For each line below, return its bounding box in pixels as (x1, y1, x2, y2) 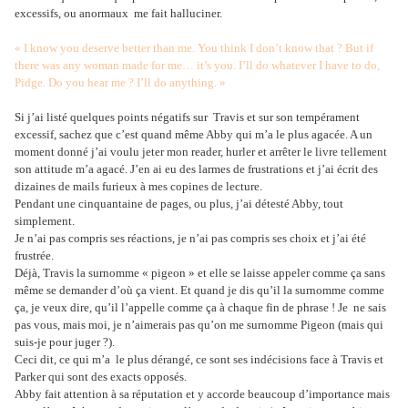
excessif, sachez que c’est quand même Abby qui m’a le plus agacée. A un (15, 127, 372, 142)
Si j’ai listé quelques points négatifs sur (15, 110, 208, 125)
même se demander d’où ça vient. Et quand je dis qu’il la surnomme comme (15, 283, 384, 298)
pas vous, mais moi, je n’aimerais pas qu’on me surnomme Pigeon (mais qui (15, 318, 383, 332)
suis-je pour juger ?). (15, 335, 115, 350)
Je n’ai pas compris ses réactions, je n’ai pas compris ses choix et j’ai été (15, 231, 366, 246)
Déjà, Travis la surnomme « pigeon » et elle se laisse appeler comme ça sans (15, 266, 385, 280)
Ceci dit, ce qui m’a (15, 352, 113, 367)
